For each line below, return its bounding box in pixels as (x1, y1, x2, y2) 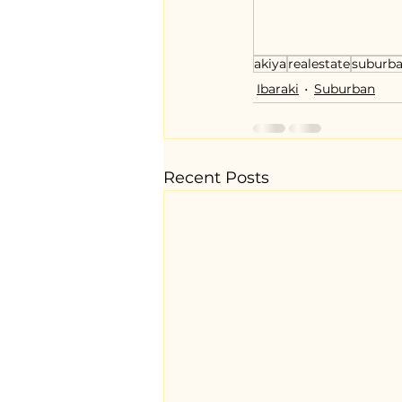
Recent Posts (163, 168, 269, 188)
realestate (288, 56, 350, 72)
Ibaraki (257, 80, 299, 97)
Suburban (314, 80, 375, 97)
